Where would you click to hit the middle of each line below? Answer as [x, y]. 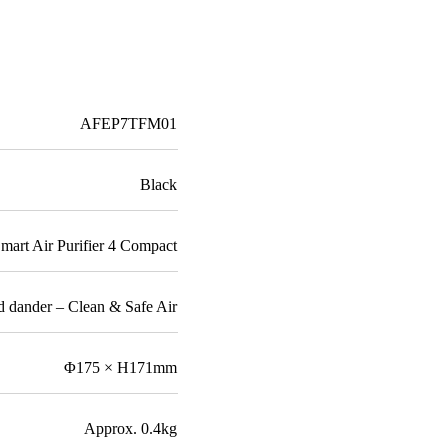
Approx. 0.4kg [130, 428]
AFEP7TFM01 [128, 123]
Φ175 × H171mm [120, 367]
